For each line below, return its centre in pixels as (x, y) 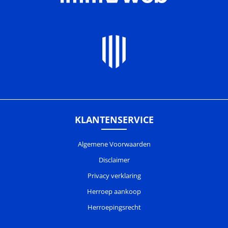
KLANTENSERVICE (114, 120)
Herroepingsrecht (114, 207)
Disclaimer (114, 160)
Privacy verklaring (114, 176)
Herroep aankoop (114, 192)
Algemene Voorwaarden (114, 144)
